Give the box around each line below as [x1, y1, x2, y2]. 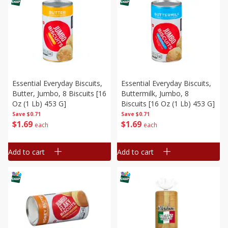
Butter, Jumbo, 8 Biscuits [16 [12, 89, 106, 98]
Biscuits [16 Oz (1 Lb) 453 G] [121, 99, 215, 108]
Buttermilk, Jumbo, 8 [121, 89, 189, 98]
